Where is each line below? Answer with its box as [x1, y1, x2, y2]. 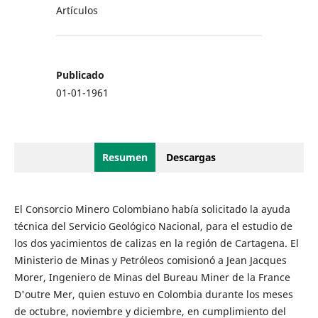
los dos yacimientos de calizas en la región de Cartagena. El [13, 236, 299, 250]
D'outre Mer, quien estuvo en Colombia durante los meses [13, 287, 293, 301]
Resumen [102, 150, 148, 164]
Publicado [56, 67, 105, 82]
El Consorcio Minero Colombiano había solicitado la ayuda [13, 202, 290, 216]
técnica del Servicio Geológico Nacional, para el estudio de [13, 219, 292, 233]
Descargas [166, 150, 216, 164]
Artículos [56, 3, 99, 17]
